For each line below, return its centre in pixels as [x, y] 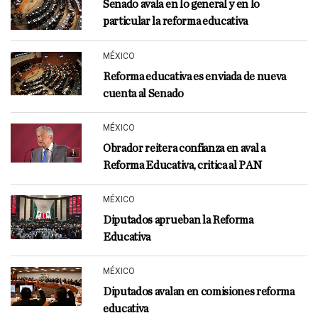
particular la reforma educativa [176, 21]
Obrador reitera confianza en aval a [184, 148]
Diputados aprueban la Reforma [178, 220]
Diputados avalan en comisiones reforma [199, 291]
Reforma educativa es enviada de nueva [195, 76]
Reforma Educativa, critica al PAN [182, 165]
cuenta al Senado [143, 93]
